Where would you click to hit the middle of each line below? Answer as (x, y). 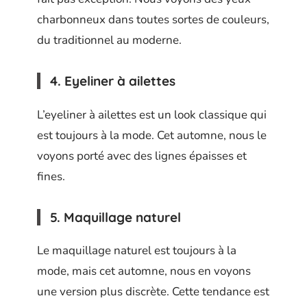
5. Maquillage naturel (115, 217)
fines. (51, 176)
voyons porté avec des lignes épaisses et (142, 156)
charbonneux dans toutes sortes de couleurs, (153, 20)
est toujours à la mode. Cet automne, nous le (152, 135)
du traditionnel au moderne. (109, 40)
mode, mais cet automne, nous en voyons (144, 271)
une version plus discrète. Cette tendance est (153, 292)
